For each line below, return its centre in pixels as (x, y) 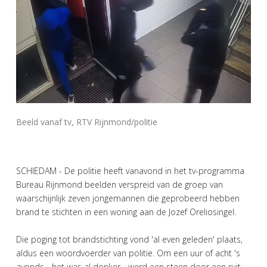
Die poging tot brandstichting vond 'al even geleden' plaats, (129, 239)
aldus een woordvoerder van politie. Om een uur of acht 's (128, 253)
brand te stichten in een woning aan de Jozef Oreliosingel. (126, 212)
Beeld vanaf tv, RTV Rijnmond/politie (87, 122)
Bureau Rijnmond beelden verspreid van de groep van (119, 184)
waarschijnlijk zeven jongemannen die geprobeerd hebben (128, 198)
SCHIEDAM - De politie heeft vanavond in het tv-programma (130, 170)
